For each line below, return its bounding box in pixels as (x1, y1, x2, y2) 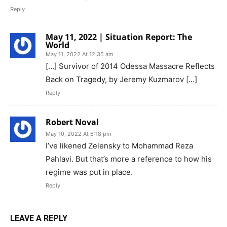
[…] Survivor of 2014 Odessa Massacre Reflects (46, 61, 215, 71)
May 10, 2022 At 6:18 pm (46, 130, 111, 137)
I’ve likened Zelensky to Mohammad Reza (46, 140, 193, 150)
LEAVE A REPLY (10, 213, 67, 223)
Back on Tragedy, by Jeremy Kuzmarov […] (46, 74, 197, 84)
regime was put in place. (46, 167, 133, 177)
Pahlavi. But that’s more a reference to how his (46, 154, 212, 164)
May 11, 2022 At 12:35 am (46, 50, 113, 58)
